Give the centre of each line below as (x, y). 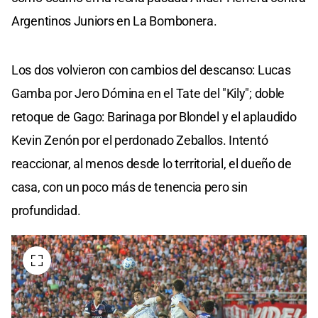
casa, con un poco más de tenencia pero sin (130, 187)
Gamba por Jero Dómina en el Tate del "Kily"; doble (148, 94)
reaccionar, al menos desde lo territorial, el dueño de (152, 164)
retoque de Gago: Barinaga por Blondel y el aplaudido (154, 117)
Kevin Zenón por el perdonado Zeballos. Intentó (140, 141)
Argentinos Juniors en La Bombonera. (114, 21)
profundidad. (46, 211)
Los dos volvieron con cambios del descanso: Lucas (151, 70)
